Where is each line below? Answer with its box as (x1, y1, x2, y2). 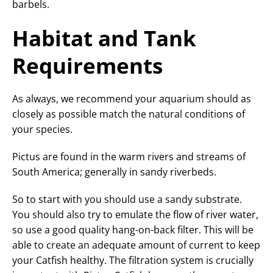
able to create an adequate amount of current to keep (12, 238, 260, 252)
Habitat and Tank (12, 23, 196, 52)
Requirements (12, 51, 163, 80)
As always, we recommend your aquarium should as (12, 91, 251, 105)
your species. (12, 122, 73, 136)
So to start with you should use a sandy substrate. (12, 192, 242, 206)
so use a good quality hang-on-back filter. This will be (12, 222, 253, 236)
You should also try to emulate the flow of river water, (12, 207, 258, 221)
